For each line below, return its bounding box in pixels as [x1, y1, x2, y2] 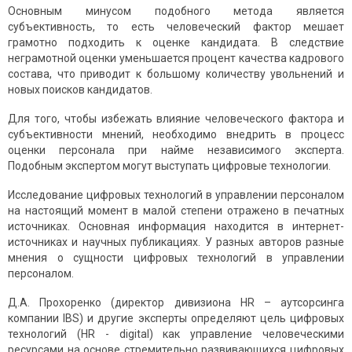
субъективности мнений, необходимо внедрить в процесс [8, 128, 344, 141]
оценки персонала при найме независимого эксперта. [8, 144, 344, 157]
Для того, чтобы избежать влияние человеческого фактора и [8, 112, 344, 126]
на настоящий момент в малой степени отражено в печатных [8, 204, 344, 218]
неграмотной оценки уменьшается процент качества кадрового [8, 52, 344, 65]
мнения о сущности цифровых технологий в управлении [8, 251, 344, 265]
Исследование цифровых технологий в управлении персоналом [8, 189, 344, 202]
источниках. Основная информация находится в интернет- [8, 220, 344, 233]
